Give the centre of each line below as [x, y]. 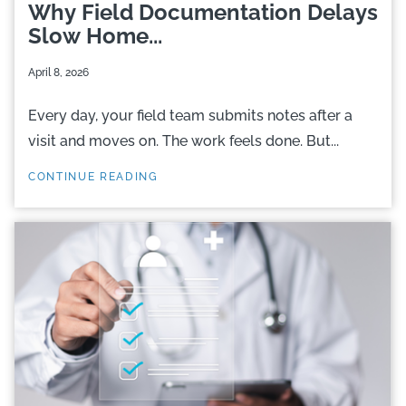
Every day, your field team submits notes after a [190, 116]
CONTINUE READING [93, 177]
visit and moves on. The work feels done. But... [184, 141]
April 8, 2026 [58, 72]
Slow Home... [95, 36]
